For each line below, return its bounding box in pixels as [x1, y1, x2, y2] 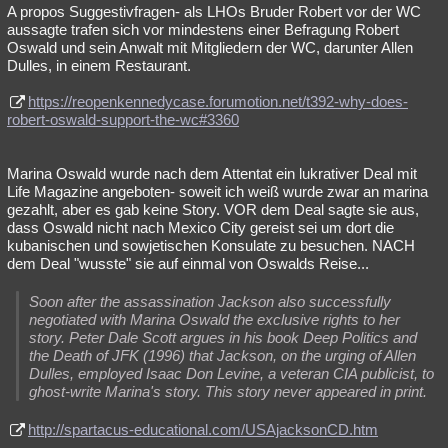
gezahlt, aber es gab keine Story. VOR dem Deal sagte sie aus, [7, 201, 419, 219]
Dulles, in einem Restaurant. [7, 57, 191, 75]
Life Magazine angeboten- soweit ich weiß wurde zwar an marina [7, 183, 428, 201]
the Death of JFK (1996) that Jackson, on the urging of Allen [29, 347, 416, 365]
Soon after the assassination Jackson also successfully [29, 293, 391, 311]
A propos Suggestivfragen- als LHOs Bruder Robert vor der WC [7, 3, 421, 21]
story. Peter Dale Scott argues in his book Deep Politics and [29, 329, 417, 347]
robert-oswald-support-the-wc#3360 [7, 111, 239, 129]
